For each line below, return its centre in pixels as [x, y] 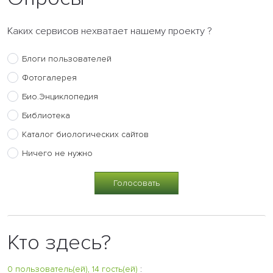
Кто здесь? [59, 242]
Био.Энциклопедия [60, 96]
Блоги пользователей [67, 58]
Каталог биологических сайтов [85, 134]
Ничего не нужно [57, 153]
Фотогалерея [49, 77]
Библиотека [46, 115]
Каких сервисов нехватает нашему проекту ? [110, 31]
